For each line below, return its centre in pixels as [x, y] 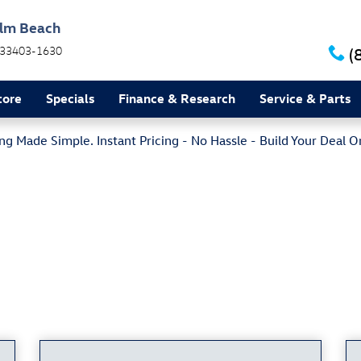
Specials [70, 98]
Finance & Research [177, 98]
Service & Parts [305, 98]
